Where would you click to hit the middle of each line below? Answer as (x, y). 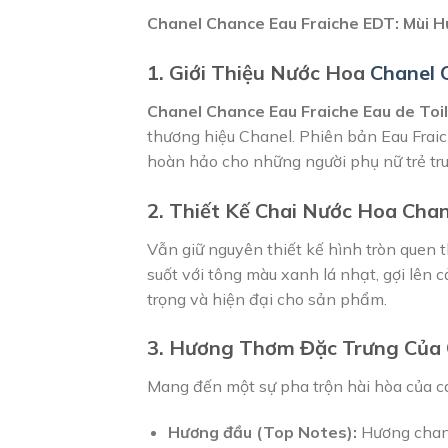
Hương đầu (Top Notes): (262, 432)
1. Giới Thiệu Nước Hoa (258, 72)
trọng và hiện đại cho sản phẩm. (267, 298)
